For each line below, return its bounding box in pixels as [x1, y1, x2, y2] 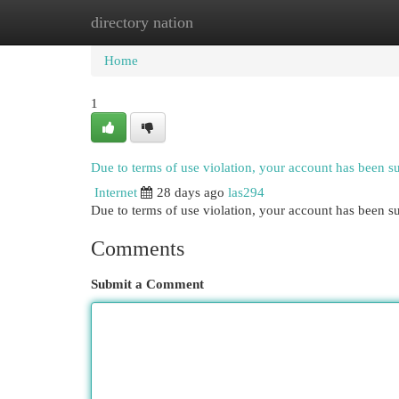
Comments [91, 237, 184, 260]
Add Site [302, 15, 350, 29]
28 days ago [157, 185, 224, 199]
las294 [228, 185, 265, 199]
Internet [94, 185, 137, 199]
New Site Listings [178, 15, 275, 29]
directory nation [91, 13, 193, 31]
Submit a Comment [91, 277, 204, 291]
